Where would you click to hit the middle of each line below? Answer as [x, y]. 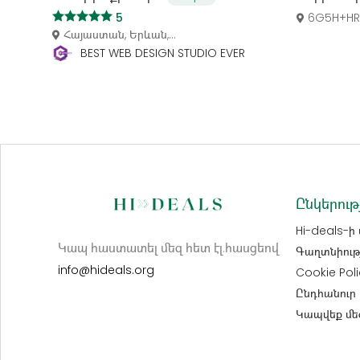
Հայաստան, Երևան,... [120, 35]
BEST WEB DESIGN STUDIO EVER [163, 53]
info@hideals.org [106, 270]
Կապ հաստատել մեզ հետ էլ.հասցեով [168, 247]
